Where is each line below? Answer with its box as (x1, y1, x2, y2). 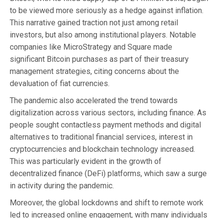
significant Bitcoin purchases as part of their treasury (10, 54, 189, 64)
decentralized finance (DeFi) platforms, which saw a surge (10, 168, 207, 178)
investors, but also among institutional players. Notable (10, 30, 196, 39)
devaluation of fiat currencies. (10, 78, 109, 88)
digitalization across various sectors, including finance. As (10, 108, 206, 117)
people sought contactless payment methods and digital (10, 120, 201, 129)
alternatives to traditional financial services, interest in (10, 132, 193, 142)
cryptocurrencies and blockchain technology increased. (10, 144, 195, 154)
